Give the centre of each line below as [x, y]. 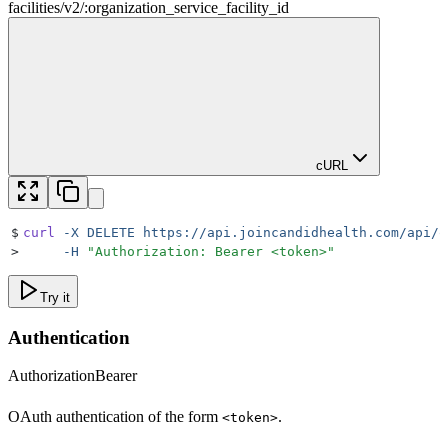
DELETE [107, 232]
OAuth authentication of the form [115, 417]
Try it [55, 297]
